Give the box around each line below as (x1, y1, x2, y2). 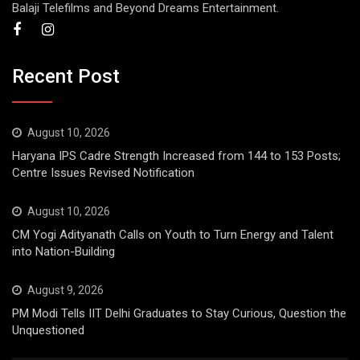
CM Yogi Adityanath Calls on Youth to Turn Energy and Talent (12, 227, 333, 243)
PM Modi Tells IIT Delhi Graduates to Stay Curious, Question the (12, 306, 346, 321)
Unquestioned (12, 323, 84, 338)
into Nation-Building (12, 244, 115, 260)
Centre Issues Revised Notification (12, 166, 194, 181)
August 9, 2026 (27, 284, 104, 297)
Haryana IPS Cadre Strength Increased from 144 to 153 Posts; (12, 149, 341, 164)
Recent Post (12, 65, 120, 88)
